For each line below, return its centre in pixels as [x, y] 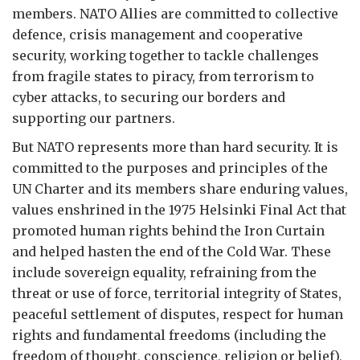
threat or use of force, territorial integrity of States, [177, 293]
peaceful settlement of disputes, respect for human [178, 314]
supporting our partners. [94, 118]
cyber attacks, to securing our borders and [149, 97]
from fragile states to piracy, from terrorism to [163, 76]
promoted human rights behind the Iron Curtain [168, 230]
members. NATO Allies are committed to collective [175, 13]
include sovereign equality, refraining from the [164, 272]
